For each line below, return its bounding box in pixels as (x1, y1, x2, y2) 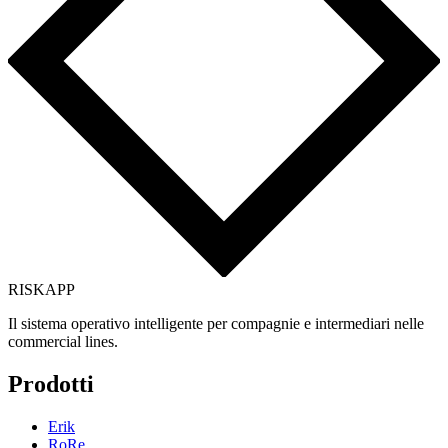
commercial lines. (8, 333, 118, 351)
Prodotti (8, 370, 94, 397)
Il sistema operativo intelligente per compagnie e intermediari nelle (8, 315, 424, 333)
